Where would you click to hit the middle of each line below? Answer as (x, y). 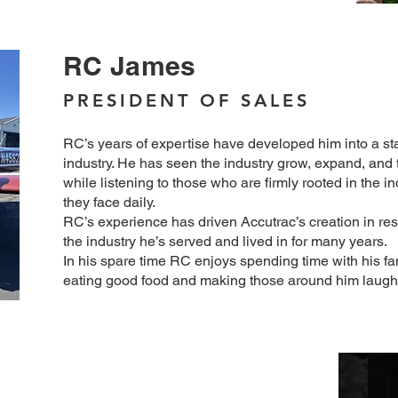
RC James (130, 66)
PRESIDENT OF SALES (187, 100)
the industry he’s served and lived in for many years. (225, 241)
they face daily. (109, 202)
